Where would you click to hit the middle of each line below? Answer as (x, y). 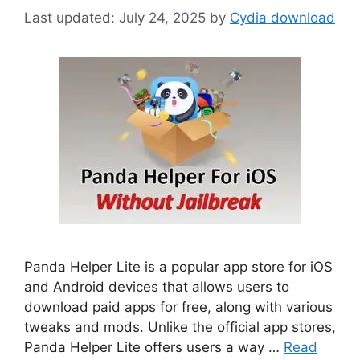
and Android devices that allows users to (157, 286)
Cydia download (282, 17)
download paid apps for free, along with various (178, 307)
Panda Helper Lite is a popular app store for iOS (178, 266)
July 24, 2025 (162, 17)
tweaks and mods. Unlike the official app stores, (180, 327)
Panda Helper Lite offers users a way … (154, 347)
